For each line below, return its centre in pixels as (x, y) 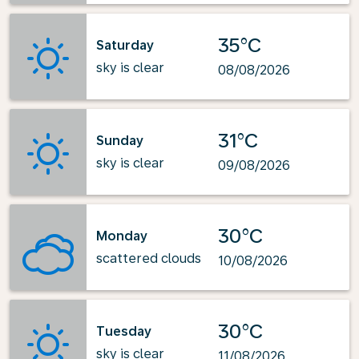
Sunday (120, 140)
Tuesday (124, 331)
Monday (122, 236)
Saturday (125, 45)
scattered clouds (149, 258)
